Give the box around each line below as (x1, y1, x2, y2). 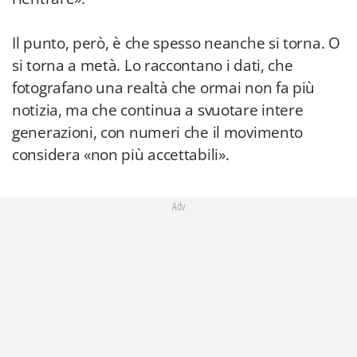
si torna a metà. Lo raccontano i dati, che (12, 55, 293, 76)
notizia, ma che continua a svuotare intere (12, 100, 304, 120)
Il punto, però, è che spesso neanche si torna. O (12, 33, 340, 53)
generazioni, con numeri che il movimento (12, 122, 304, 143)
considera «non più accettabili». (12, 144, 229, 165)
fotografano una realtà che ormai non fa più (12, 77, 316, 98)
